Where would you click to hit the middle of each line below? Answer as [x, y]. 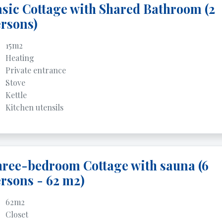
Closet [17, 214]
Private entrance [35, 70]
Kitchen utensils [34, 107]
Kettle [16, 95]
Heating [20, 58]
